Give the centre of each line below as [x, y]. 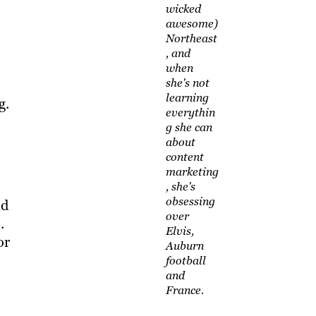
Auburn [184, 246]
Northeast [191, 39]
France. [184, 291]
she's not [187, 83]
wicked [183, 9]
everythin [190, 113]
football [186, 261]
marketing [192, 172]
